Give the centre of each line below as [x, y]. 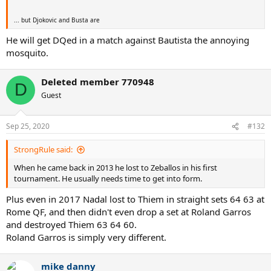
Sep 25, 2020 [28, 126]
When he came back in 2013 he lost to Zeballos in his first [116, 168]
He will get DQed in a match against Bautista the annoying [128, 40]
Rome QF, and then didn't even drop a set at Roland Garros [129, 211]
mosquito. [27, 52]
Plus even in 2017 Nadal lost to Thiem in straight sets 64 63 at [135, 199]
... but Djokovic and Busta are [57, 20]
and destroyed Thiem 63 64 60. [71, 224]
